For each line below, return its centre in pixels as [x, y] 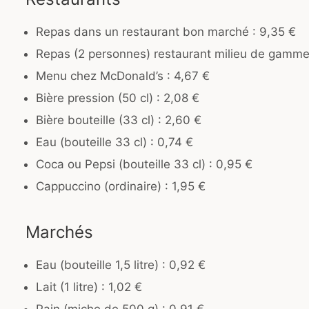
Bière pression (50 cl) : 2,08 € [118, 98]
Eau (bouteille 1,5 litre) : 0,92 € [121, 265]
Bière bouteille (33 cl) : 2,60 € [119, 120]
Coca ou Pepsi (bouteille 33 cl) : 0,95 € [144, 165]
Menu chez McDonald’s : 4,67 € [123, 76]
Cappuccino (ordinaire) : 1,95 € [121, 187]
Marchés [59, 232]
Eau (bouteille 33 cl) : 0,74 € [114, 142]
